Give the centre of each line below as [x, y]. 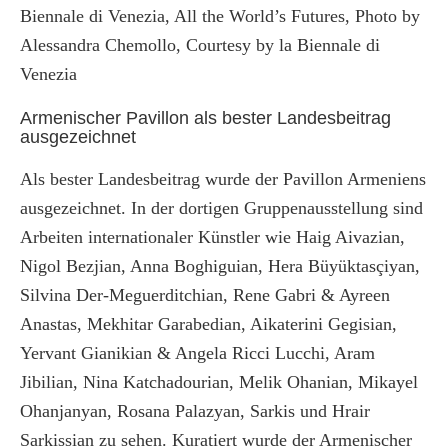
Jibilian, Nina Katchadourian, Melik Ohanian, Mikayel [219, 382]
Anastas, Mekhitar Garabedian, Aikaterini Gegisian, [208, 324]
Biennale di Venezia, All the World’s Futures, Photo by [220, 16]
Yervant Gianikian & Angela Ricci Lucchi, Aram [197, 353]
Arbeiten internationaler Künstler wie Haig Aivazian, [212, 237]
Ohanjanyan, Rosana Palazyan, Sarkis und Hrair [195, 411]
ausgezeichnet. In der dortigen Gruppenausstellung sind [221, 208]
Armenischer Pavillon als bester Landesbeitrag [205, 118]
